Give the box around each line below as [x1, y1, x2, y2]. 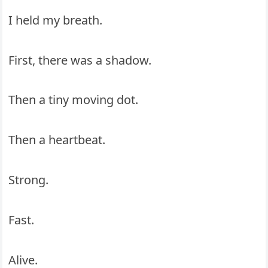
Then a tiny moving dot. [8, 92, 139, 108]
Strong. [8, 172, 49, 188]
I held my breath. [8, 11, 103, 28]
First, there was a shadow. [8, 51, 152, 68]
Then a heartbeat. [8, 132, 106, 148]
